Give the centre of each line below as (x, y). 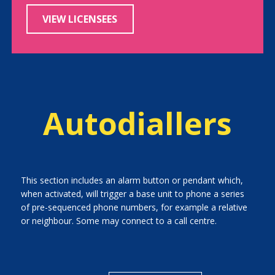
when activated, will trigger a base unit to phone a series (132, 194)
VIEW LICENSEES (80, 19)
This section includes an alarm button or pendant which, (132, 180)
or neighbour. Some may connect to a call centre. (118, 221)
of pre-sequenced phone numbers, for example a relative (134, 207)
